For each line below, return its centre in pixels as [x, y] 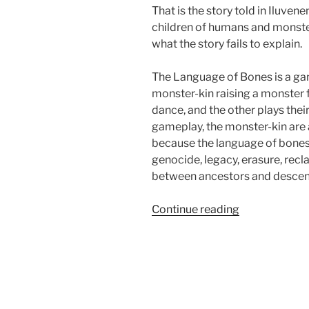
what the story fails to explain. [227, 43]
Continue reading [196, 209]
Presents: [262, 241]
